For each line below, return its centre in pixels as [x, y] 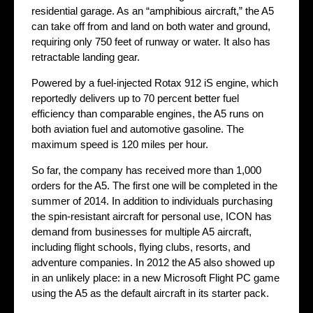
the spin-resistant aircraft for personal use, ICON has [152, 217]
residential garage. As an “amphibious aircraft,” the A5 [153, 11]
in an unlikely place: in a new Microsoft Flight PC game [155, 278]
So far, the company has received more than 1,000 [146, 170]
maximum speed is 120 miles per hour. [120, 145]
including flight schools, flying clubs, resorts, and [141, 247]
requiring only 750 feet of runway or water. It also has [151, 42]
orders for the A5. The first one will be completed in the [154, 186]
